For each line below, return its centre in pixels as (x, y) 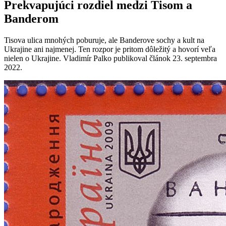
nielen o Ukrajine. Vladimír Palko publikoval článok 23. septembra (110, 59)
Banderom (31, 19)
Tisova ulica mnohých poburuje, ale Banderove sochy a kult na (104, 40)
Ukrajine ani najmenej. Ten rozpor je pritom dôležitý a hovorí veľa (110, 49)
